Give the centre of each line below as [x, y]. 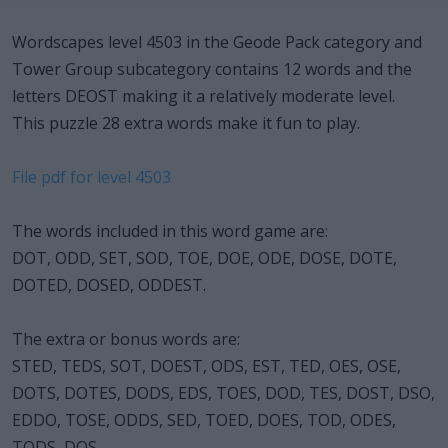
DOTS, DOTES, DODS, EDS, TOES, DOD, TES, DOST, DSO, [223, 392]
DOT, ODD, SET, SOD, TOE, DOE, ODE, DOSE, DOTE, [204, 257]
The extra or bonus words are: [126, 338]
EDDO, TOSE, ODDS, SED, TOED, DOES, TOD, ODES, [204, 419]
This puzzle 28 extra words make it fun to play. [186, 122]
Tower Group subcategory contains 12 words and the [212, 68]
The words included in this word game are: [170, 230]
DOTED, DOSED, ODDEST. [109, 284]
